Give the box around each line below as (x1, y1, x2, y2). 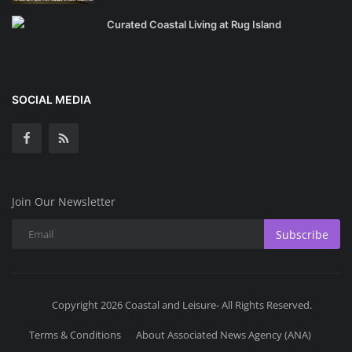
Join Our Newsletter (12, 194, 115, 210)
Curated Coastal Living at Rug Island (107, 18, 281, 31)
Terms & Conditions (29, 328, 121, 343)
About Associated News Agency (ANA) (136, 328, 311, 343)
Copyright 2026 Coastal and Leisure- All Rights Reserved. (52, 298, 312, 313)
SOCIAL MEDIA (12, 93, 91, 107)
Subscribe (276, 226, 328, 242)
